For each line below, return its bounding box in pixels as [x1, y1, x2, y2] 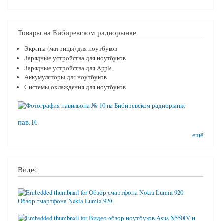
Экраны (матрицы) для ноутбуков [24, 44, 117, 53]
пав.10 [18, 117, 37, 127]
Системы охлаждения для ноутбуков [24, 82, 126, 91]
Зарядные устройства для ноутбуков [24, 54, 126, 63]
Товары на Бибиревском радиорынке [18, 27, 136, 37]
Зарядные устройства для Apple [24, 63, 112, 72]
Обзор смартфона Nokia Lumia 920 [18, 197, 112, 206]
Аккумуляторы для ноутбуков [24, 73, 107, 82]
